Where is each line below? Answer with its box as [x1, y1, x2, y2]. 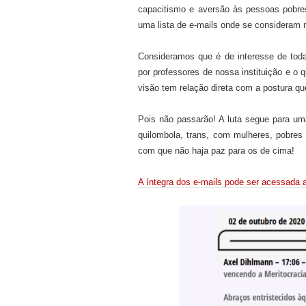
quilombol [138, 129, 176, 140]
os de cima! [248, 145, 294, 156]
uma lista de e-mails [138, 19, 218, 30]
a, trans [176, 129, 207, 140]
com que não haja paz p [138, 145, 233, 156]
